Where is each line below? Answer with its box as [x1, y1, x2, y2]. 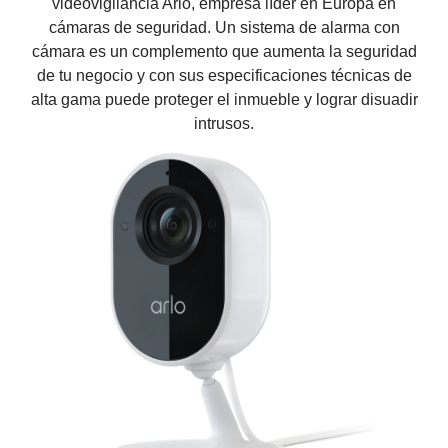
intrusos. [194, 115, 254, 132]
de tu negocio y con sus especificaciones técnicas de [36, 67, 412, 84]
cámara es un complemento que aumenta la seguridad [31, 43, 417, 60]
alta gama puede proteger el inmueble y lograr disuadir [30, 91, 418, 108]
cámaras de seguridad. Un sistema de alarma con [48, 19, 400, 36]
